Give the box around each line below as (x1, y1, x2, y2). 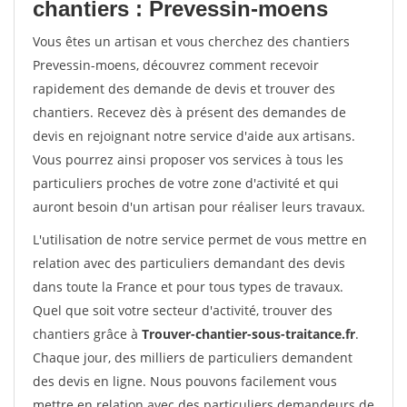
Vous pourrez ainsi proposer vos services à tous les (33, 151, 343, 168)
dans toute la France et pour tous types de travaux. (33, 278, 343, 295)
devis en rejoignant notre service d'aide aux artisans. (33, 127, 355, 144)
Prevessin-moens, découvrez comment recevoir (33, 56, 319, 74)
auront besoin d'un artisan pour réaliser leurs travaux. (33, 198, 365, 215)
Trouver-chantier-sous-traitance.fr (142, 325, 355, 342)
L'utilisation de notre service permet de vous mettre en (33, 231, 367, 248)
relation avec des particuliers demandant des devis (33, 254, 345, 272)
